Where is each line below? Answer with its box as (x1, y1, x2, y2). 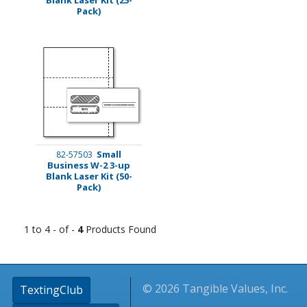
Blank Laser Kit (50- (45, 169, 132, 182)
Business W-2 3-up (47, 158, 130, 171)
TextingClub (19, 282, 83, 297)
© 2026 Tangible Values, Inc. (143, 280, 288, 296)
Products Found (83, 222, 156, 236)
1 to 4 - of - (24, 222, 77, 236)
